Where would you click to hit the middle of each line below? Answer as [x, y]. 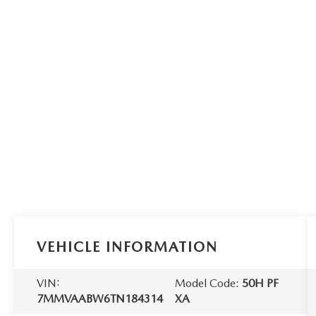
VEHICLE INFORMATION [128, 247]
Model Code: [209, 283]
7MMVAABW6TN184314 [100, 298]
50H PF [261, 283]
